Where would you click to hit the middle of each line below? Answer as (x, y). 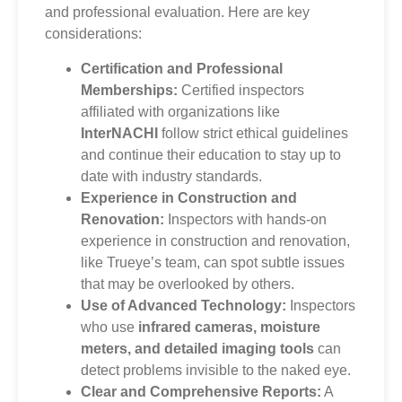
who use (109, 327)
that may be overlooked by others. (188, 284)
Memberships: (129, 90)
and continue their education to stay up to (211, 154)
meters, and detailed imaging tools (197, 348)
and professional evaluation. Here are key (177, 13)
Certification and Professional (182, 68)
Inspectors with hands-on (245, 219)
